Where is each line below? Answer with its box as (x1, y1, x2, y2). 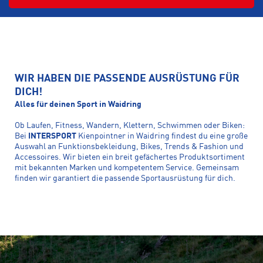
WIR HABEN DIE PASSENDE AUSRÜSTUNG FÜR (15, 73, 240, 84)
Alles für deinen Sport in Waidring (15, 100, 141, 109)
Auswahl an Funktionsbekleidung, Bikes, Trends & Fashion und (15, 143, 244, 151)
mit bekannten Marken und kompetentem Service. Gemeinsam (15, 164, 239, 172)
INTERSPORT (28, 132, 76, 140)
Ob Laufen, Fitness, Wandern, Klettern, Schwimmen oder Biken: (15, 122, 245, 130)
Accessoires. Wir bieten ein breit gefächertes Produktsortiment (15, 153, 245, 161)
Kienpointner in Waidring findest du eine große (76, 132, 248, 140)
